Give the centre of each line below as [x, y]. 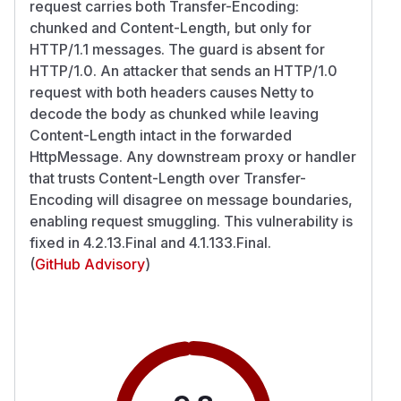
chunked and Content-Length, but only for [171, 27]
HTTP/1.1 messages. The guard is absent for [177, 49]
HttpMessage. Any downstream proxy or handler [193, 156]
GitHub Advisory [90, 264]
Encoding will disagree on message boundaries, [191, 199]
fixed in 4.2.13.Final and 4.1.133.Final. [150, 242]
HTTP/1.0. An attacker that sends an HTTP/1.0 [183, 70]
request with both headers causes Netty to [172, 92]
